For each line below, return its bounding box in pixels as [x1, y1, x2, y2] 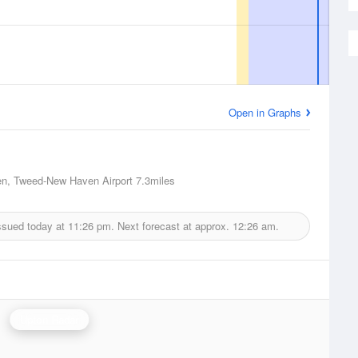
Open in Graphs [229, 105, 301, 120]
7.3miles [133, 173, 175, 188]
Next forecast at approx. [113, 218, 233, 233]
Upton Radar [20, 312, 79, 327]
